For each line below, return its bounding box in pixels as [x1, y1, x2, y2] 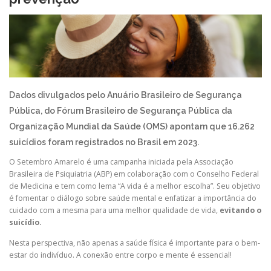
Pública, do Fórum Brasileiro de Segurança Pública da [9, 106, 232, 116]
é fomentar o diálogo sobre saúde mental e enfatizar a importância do [9, 193, 256, 204]
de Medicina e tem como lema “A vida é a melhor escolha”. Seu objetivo [9, 181, 261, 192]
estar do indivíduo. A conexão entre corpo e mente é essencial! [9, 249, 232, 260]
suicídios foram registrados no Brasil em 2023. [9, 137, 199, 148]
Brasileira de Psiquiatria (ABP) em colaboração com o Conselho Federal [9, 169, 259, 180]
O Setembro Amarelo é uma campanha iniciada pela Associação [9, 157, 233, 168]
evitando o [218, 205, 261, 216]
